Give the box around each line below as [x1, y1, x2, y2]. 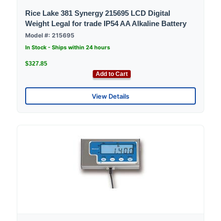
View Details [92, 92, 129, 100]
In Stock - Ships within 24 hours [25, 44, 110, 51]
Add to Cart [96, 71, 128, 78]
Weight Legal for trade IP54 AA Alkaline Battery [25, 19, 186, 28]
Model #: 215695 [25, 32, 74, 39]
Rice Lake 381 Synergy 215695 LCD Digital [25, 9, 170, 18]
